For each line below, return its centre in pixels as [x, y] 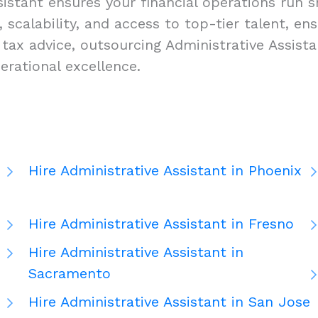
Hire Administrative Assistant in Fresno [161, 224]
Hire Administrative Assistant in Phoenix [165, 171]
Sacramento [70, 274]
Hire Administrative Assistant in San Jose [169, 302]
